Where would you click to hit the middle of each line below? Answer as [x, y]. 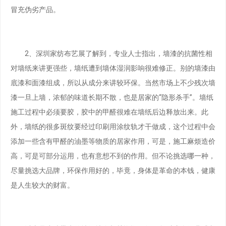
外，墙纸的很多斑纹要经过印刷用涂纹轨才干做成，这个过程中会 [113, 126]
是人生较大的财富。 [42, 185]
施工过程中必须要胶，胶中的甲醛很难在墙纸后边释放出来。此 [109, 112]
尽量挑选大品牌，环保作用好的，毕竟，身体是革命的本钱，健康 [113, 170]
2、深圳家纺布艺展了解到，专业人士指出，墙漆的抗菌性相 [111, 53]
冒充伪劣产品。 [35, 10]
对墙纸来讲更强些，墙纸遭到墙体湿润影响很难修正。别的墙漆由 [113, 68]
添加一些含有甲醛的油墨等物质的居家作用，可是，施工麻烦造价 [113, 141]
